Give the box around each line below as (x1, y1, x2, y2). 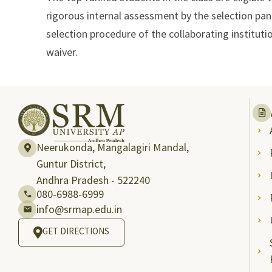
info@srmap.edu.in (36, 202, 122, 216)
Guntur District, (36, 156, 106, 171)
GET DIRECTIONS (42, 225, 109, 237)
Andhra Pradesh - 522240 (36, 172, 150, 187)
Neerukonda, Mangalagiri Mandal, (36, 140, 195, 154)
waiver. (46, 44, 78, 59)
